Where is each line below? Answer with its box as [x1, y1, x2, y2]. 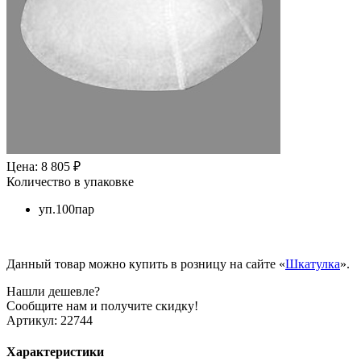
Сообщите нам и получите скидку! [6, 298, 198, 313]
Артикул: [6, 313, 57, 327]
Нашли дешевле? [6, 284, 100, 298]
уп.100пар [39, 201, 94, 216]
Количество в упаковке [6, 174, 134, 189]
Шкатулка [285, 256, 340, 271]
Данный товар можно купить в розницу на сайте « [6, 256, 285, 271]
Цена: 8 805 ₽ [6, 159, 81, 173]
